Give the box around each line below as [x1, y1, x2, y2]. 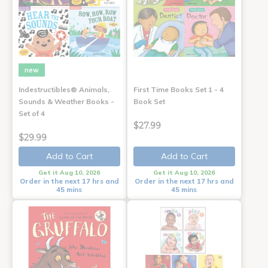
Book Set [133, 97, 165, 106]
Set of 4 [19, 109, 45, 118]
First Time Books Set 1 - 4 [133, 85, 224, 95]
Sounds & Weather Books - [19, 97, 114, 106]
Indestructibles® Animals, [19, 85, 109, 95]
